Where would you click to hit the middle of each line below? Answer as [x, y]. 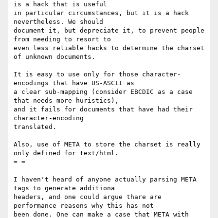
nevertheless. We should [58, 22]
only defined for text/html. [66, 153]
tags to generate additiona [64, 188]
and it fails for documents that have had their [103, 109]
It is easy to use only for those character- [97, 74]
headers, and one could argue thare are [88, 197]
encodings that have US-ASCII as [74, 83]
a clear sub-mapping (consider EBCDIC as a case [103, 92]
